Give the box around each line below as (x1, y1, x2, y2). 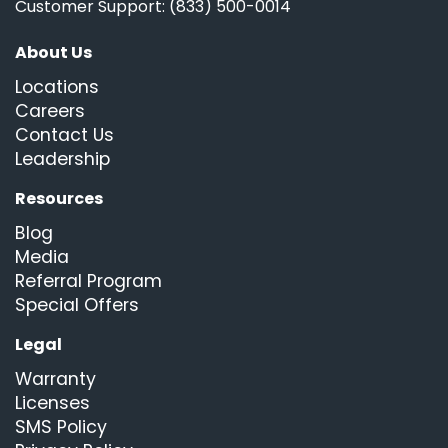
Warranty (15, 366, 96, 391)
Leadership (15, 146, 110, 171)
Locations (15, 74, 99, 99)
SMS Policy (15, 414, 107, 439)
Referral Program (15, 268, 162, 293)
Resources (15, 186, 103, 210)
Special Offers (15, 292, 139, 317)
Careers (15, 98, 85, 123)
